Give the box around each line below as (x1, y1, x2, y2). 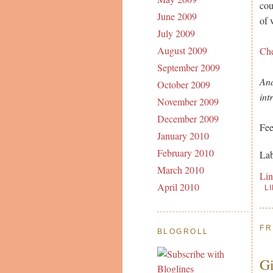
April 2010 (157, 180, 199, 194)
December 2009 (157, 112, 219, 126)
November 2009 (157, 95, 219, 108)
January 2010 (157, 129, 209, 143)
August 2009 (157, 44, 207, 57)
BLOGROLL (157, 227, 209, 236)
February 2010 (157, 146, 214, 160)
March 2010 (157, 163, 204, 177)
